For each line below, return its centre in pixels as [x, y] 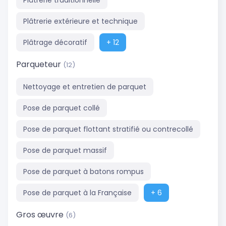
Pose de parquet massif [65, 150]
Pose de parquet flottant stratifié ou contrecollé [108, 129]
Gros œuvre [41, 214]
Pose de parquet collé [62, 108]
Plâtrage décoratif [55, 43]
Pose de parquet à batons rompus [83, 171]
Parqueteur [40, 64]
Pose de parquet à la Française [77, 192]
